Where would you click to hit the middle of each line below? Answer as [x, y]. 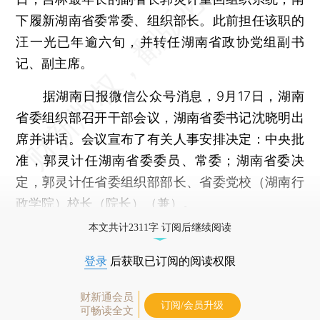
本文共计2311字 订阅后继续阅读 [160, 227]
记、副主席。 [55, 63]
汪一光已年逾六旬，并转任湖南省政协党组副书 [160, 41]
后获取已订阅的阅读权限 [171, 261]
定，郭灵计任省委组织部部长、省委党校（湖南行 [160, 181]
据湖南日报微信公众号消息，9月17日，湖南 [160, 96]
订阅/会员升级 [192, 305]
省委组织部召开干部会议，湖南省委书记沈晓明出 [160, 117]
